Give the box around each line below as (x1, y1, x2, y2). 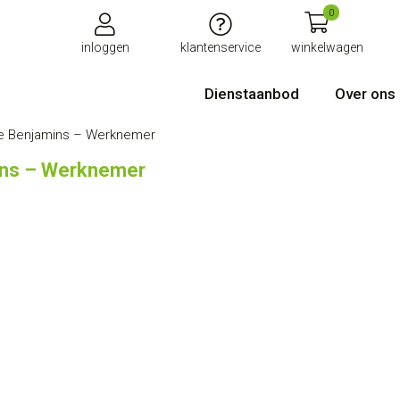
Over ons (335, 85, 396, 103)
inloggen (80, 40, 129, 54)
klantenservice (179, 40, 261, 54)
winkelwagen (291, 40, 364, 54)
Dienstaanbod (204, 85, 299, 103)
